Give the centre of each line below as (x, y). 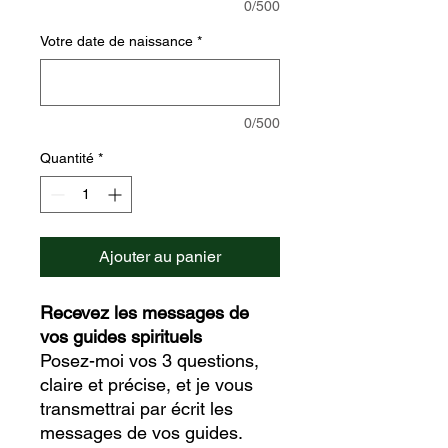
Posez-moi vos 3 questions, (149, 360)
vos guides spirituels (121, 336)
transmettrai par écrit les (136, 408)
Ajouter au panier (160, 256)
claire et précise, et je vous (146, 384)
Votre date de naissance (116, 40)
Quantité (67, 157)
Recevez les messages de (144, 312)
